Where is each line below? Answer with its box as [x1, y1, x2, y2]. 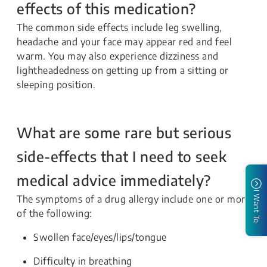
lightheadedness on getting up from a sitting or [17, 64, 229, 76]
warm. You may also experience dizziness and [17, 50, 219, 62]
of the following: [17, 207, 92, 219]
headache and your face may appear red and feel [17, 36, 232, 48]
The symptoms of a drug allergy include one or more [17, 193, 250, 205]
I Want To [252, 189, 261, 223]
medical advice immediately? [17, 171, 211, 189]
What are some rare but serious [17, 123, 231, 141]
